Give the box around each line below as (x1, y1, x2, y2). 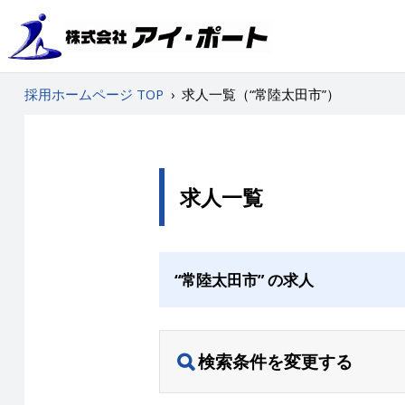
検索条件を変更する (197, 349, 353, 373)
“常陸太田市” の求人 (174, 268, 314, 290)
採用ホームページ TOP (24, 85, 164, 103)
